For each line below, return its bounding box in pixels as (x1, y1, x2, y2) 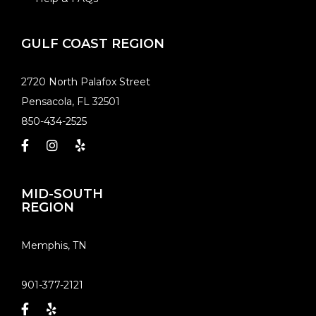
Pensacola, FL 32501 (21, 95, 120, 108)
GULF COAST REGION (21, 36, 164, 51)
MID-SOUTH (21, 186, 103, 202)
